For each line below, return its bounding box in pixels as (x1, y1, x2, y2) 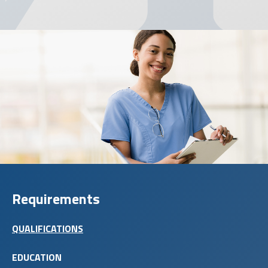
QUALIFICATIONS (12, 221, 83, 236)
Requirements (12, 187, 100, 209)
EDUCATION (12, 249, 62, 264)
